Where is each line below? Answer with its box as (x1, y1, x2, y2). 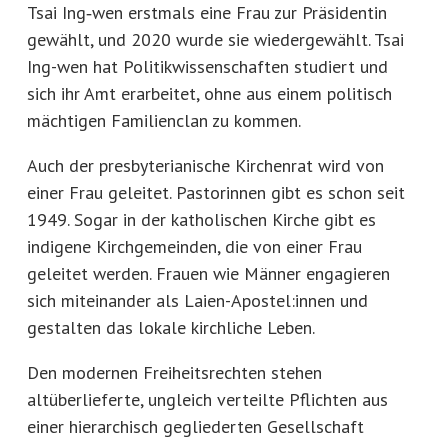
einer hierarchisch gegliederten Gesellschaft (27, 414, 364, 438)
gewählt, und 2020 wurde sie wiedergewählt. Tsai (27, 27, 404, 51)
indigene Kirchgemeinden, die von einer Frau (27, 234, 362, 258)
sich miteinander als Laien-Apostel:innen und (27, 288, 368, 312)
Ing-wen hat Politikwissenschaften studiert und (27, 54, 388, 78)
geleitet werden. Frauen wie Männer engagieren (27, 261, 390, 285)
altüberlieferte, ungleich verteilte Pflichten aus (27, 387, 388, 411)
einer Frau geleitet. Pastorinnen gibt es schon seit (27, 180, 405, 204)
